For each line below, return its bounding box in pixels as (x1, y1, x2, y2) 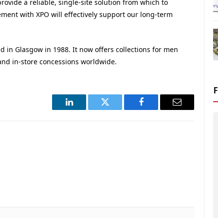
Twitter (104, 105, 130, 114)
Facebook (140, 105, 175, 114)
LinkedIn (68, 105, 101, 114)
